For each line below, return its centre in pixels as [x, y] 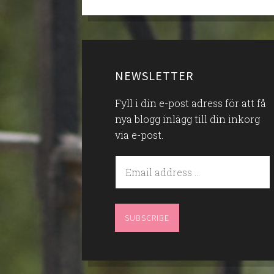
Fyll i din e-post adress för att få [191, 103]
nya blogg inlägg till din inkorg [188, 119]
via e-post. [139, 135]
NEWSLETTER [155, 76]
